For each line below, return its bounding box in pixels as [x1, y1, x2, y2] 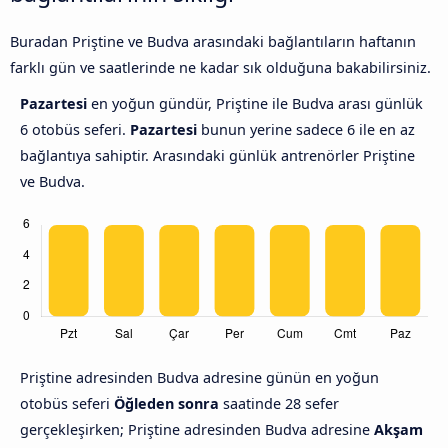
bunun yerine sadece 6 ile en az [197, 120, 415, 140]
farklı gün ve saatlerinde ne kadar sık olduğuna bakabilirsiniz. [10, 58, 431, 78]
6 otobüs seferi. [20, 120, 130, 140]
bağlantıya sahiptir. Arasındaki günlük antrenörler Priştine [20, 146, 415, 166]
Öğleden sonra [114, 394, 219, 414]
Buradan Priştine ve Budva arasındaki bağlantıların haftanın [10, 32, 416, 52]
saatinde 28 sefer [219, 394, 339, 414]
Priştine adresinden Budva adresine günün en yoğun [20, 368, 379, 388]
